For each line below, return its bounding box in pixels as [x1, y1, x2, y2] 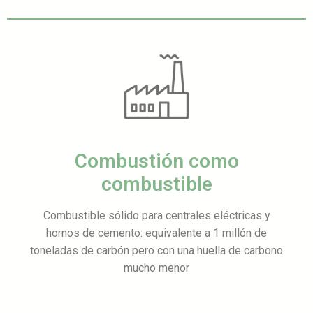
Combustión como [74, 150, 239, 173]
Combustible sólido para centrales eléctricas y [43, 209, 270, 223]
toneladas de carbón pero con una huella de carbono [30, 244, 283, 258]
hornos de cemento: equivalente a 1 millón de [46, 226, 267, 240]
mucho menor [124, 261, 189, 275]
